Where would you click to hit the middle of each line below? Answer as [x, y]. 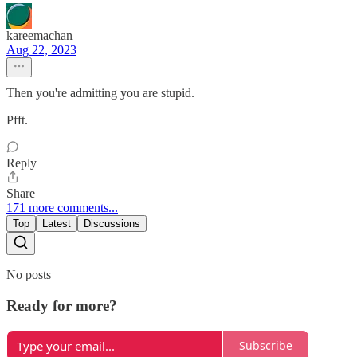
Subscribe [266, 346]
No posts [29, 275]
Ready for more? [62, 305]
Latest [57, 224]
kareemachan [39, 36]
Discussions [112, 224]
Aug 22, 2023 [41, 50]
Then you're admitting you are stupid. [100, 93]
